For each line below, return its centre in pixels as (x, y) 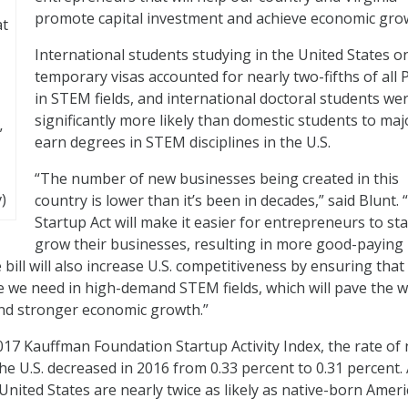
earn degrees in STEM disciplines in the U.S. (183, 143)
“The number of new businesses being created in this (217, 179)
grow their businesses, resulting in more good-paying (219, 245)
